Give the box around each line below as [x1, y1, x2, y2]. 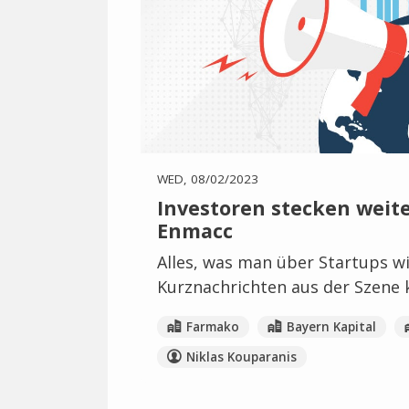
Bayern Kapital [286, 318, 376, 335]
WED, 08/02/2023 [157, 170, 258, 187]
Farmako [185, 318, 239, 335]
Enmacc [157, 216, 233, 244]
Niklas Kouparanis [185, 348, 297, 365]
